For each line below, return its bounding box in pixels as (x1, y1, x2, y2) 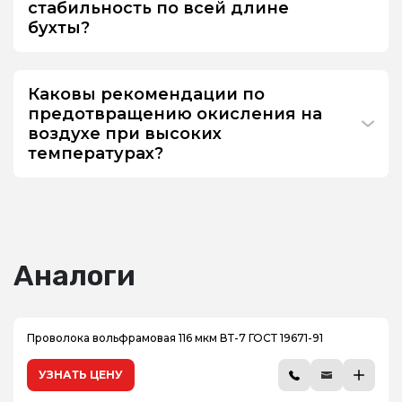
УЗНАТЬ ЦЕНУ (39, 368, 123, 381)
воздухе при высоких (28, 124, 222, 144)
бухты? (28, 18, 90, 38)
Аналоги (13, 258, 135, 293)
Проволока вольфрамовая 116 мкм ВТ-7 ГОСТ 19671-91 (27, 331, 323, 345)
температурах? (28, 144, 163, 163)
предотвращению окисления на (28, 104, 322, 124)
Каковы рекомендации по (28, 84, 265, 104)
